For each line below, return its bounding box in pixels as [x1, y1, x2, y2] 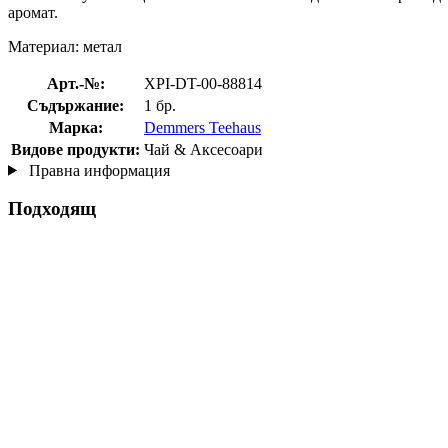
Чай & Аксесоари [144, 140, 263, 158]
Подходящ [8, 198, 96, 220]
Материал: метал [8, 37, 122, 55]
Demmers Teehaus [144, 118, 261, 136]
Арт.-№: [46, 74, 105, 92]
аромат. [8, 3, 58, 21]
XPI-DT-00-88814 [144, 74, 262, 92]
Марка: [48, 118, 103, 136]
